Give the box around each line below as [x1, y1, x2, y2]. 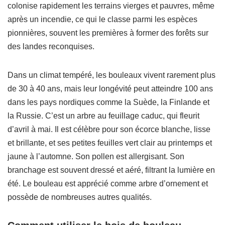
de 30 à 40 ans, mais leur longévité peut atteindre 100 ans [8, 84, 213, 93]
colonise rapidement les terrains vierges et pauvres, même [8, 1, 214, 10]
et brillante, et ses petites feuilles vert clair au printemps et [8, 138, 212, 147]
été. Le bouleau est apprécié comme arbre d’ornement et [8, 179, 208, 188]
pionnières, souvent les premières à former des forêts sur [8, 28, 208, 37]
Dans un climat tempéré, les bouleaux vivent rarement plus [8, 70, 215, 79]
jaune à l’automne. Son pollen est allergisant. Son [8, 152, 184, 161]
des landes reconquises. [8, 42, 94, 51]
